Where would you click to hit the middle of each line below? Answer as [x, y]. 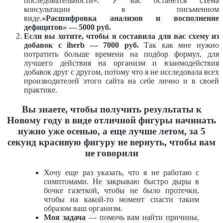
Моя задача [65, 217]
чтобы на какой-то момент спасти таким [121, 199]
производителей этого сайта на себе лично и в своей [121, 81]
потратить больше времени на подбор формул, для [121, 54]
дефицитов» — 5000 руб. [67, 27]
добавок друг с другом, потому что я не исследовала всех [121, 72]
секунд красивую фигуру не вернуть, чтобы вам [111, 142]
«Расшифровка [69, 18]
